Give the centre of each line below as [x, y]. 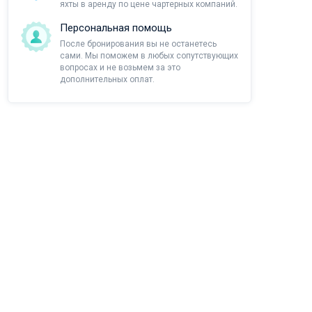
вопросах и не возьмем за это [120, 68]
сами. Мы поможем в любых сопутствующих [149, 56]
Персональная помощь [116, 28]
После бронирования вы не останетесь [138, 44]
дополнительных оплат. [107, 79]
